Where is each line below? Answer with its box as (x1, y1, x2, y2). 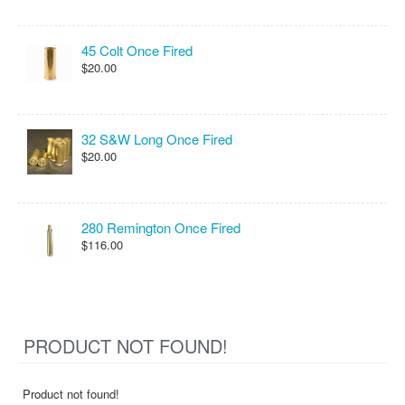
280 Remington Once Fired (81, 218, 240, 237)
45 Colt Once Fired (81, 41, 193, 60)
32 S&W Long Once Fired (81, 129, 232, 148)
